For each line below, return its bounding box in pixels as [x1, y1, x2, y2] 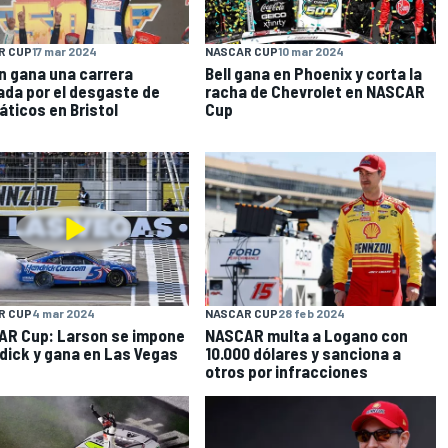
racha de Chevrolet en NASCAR [205, 81, 426, 102]
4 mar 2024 [31, 305, 95, 320]
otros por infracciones [205, 360, 369, 381]
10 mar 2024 [278, 44, 345, 59]
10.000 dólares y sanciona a [205, 342, 402, 363]
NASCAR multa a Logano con [205, 324, 409, 345]
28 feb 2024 [278, 305, 346, 320]
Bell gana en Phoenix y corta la [205, 63, 423, 84]
